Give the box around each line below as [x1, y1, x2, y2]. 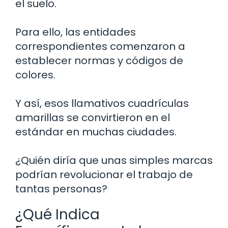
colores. [15, 67, 55, 82]
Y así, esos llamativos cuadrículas [15, 96, 189, 110]
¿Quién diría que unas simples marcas [15, 153, 213, 167]
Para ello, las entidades [15, 24, 136, 39]
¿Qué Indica [15, 204, 100, 224]
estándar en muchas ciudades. [15, 124, 177, 139]
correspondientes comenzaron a [15, 39, 185, 53]
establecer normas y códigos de [15, 53, 183, 68]
